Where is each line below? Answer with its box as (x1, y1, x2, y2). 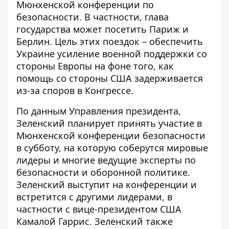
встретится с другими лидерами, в (16, 191, 172, 203)
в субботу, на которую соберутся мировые (16, 142, 208, 154)
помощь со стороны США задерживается (16, 72, 203, 84)
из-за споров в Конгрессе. (16, 84, 133, 97)
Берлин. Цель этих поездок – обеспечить (16, 35, 203, 48)
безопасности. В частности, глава (16, 11, 169, 23)
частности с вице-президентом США (16, 203, 181, 215)
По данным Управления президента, (16, 105, 181, 117)
